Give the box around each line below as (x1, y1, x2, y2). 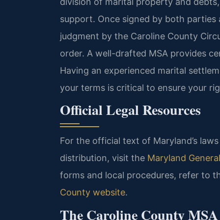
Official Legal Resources (60, 100, 201, 120)
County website (60, 187, 125, 198)
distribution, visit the (60, 153, 147, 164)
